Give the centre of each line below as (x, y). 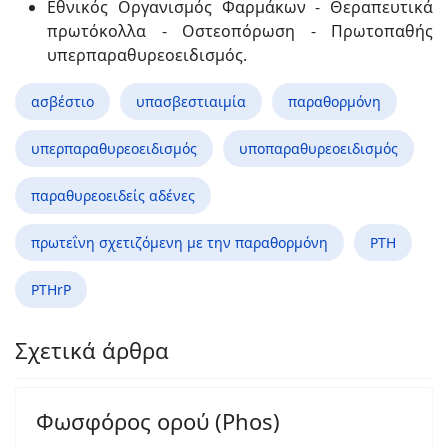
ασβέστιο (62, 101)
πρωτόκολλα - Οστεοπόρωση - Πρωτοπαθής (240, 31)
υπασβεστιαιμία (191, 101)
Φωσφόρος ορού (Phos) (158, 421)
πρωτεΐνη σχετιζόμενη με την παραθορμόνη (179, 242)
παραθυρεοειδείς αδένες (113, 195)
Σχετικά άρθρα (92, 350)
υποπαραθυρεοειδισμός (318, 148)
